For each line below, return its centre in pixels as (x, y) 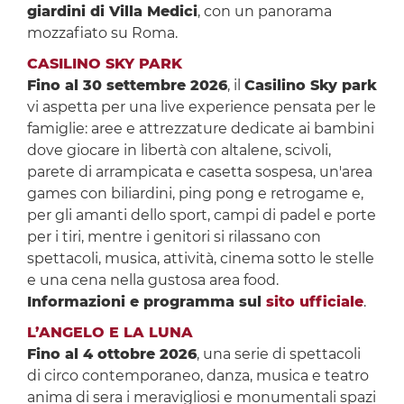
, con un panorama (264, 12)
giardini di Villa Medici (112, 12)
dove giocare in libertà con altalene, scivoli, (179, 151)
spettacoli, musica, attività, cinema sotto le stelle (200, 259)
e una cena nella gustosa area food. (152, 280)
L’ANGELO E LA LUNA (110, 333)
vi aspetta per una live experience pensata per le (201, 107)
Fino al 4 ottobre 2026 (111, 354)
